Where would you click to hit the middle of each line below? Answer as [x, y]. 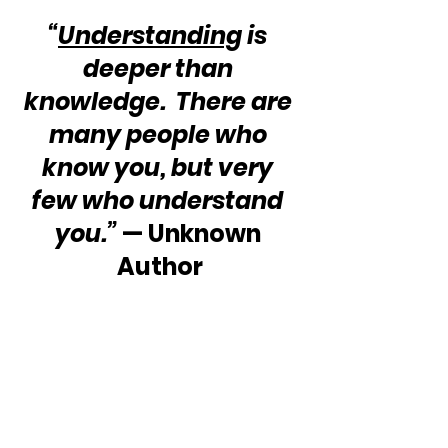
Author [160, 266]
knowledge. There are [160, 101]
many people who [160, 134]
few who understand [160, 200]
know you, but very [160, 167]
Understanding [150, 35]
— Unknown [191, 233]
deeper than [160, 68]
